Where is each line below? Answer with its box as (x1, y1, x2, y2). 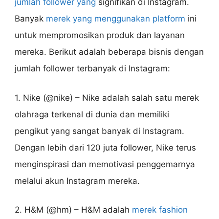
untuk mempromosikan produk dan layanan (15, 30, 185, 41)
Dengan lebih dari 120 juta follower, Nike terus (15, 142, 196, 153)
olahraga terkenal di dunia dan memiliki (15, 109, 169, 119)
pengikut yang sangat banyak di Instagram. (15, 126, 184, 136)
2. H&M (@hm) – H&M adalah (15, 205, 132, 215)
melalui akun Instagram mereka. (15, 175, 140, 186)
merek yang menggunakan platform (46, 14, 185, 24)
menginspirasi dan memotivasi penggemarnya (15, 159, 195, 169)
